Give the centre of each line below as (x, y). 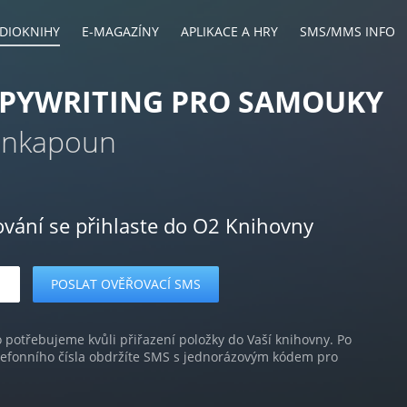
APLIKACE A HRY (229, 31)
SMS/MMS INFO (347, 31)
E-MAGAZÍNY (120, 31)
